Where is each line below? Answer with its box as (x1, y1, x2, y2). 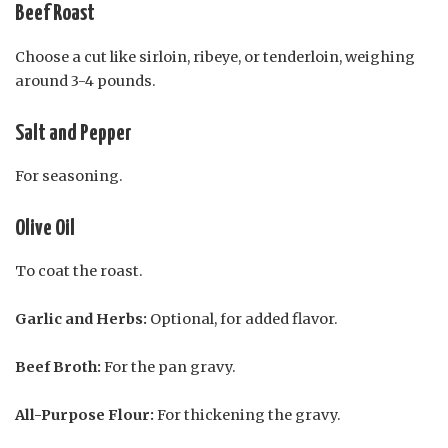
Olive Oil (15, 216, 75, 240)
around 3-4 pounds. (15, 71, 156, 90)
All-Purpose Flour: (15, 406, 154, 425)
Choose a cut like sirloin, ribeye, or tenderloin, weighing (15, 47, 415, 66)
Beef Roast (15, 2, 95, 26)
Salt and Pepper (15, 121, 132, 145)
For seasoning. (15, 166, 123, 185)
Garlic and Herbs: (15, 310, 147, 329)
